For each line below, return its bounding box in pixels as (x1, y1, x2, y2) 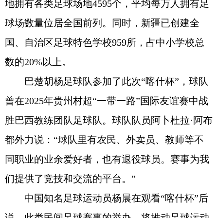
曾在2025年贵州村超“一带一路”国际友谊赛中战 (5, 95, 208, 106)
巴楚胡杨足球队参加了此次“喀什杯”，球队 (5, 75, 208, 87)
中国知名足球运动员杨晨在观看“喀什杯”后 (5, 192, 208, 203)
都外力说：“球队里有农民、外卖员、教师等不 (5, 134, 204, 145)
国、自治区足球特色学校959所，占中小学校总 (5, 36, 204, 48)
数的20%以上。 (5, 56, 72, 67)
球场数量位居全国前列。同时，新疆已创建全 (5, 17, 200, 28)
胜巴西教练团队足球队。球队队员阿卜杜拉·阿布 (5, 114, 213, 126)
